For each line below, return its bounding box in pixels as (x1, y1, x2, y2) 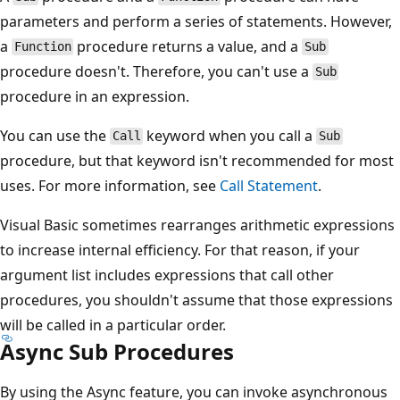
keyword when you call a (143, 125, 317, 146)
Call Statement (220, 175, 318, 196)
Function (13, 39, 71, 54)
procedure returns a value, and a (73, 36, 303, 56)
